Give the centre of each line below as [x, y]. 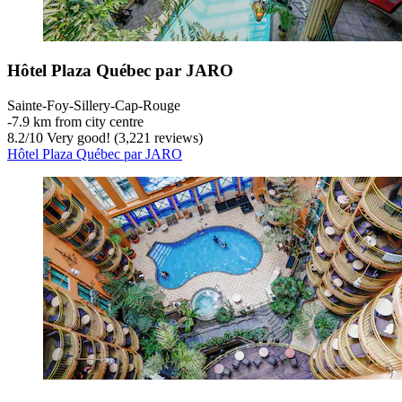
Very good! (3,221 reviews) [123, 138]
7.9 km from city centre [78, 122]
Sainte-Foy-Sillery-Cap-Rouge [94, 106]
